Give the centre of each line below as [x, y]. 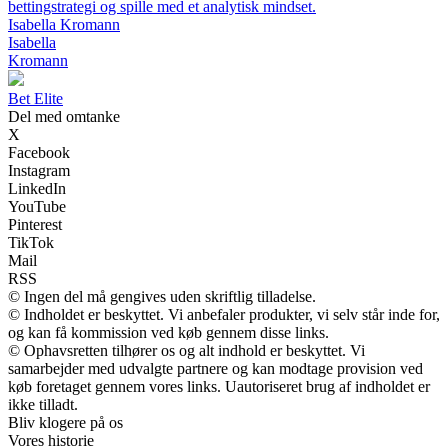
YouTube [37, 207]
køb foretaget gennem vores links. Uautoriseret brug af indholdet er [219, 387]
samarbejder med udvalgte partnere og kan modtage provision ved [215, 369]
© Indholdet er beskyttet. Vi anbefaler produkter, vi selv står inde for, [224, 315]
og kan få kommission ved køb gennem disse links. [168, 333]
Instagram [39, 171]
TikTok [31, 243]
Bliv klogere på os [65, 423]
